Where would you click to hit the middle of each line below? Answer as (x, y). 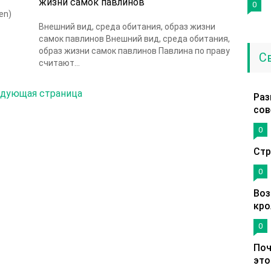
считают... (59, 63)
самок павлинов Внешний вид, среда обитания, (134, 39)
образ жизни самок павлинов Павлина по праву (134, 51)
